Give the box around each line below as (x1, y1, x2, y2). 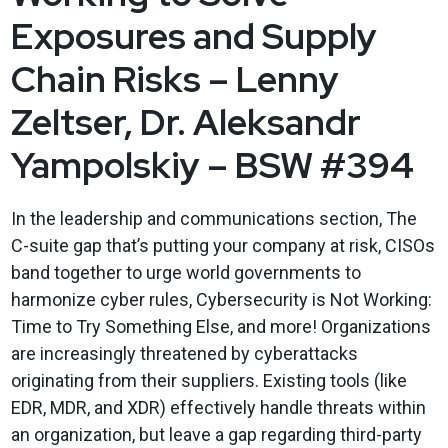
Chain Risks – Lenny (10, 54, 339, 103)
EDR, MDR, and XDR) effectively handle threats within (10, 396, 426, 418)
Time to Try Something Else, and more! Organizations (10, 315, 431, 337)
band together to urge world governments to (10, 261, 361, 283)
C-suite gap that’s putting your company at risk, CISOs (10, 234, 435, 256)
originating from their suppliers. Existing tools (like (10, 369, 407, 391)
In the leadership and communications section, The (10, 207, 417, 229)
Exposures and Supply (10, 11, 377, 60)
